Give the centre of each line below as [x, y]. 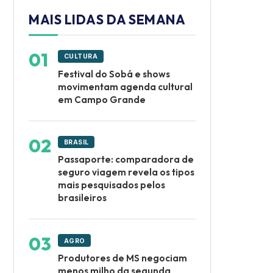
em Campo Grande [102, 99]
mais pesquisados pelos [112, 185]
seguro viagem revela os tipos [126, 172]
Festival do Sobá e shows [114, 74]
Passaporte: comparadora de [126, 160]
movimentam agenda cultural [125, 87]
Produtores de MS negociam [122, 258]
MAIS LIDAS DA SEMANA [107, 19]
